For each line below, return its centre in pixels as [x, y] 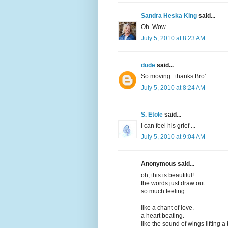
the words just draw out [173, 183]
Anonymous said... [168, 164]
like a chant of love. [167, 208]
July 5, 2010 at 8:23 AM [173, 38]
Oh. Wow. [154, 27]
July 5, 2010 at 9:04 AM [173, 137]
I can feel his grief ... [168, 126]
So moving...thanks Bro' [173, 77]
